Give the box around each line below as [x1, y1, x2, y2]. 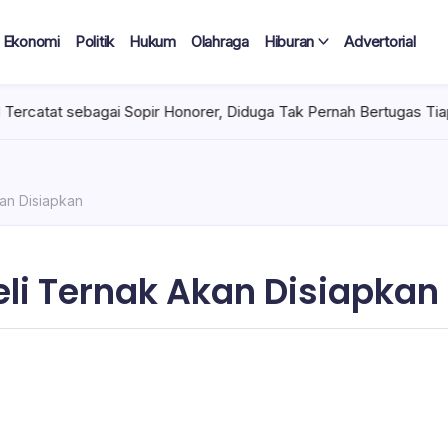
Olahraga [190, 32, 249, 51]
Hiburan [263, 32, 315, 51]
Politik [74, 32, 115, 51]
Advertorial [344, 32, 416, 51]
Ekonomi [2, 32, 60, 51]
